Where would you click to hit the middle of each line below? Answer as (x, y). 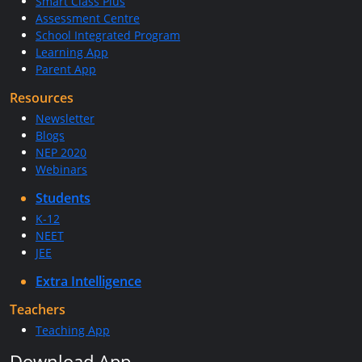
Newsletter (65, 118)
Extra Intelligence (88, 281)
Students (63, 198)
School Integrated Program (108, 35)
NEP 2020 (61, 152)
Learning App (72, 52)
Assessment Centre (88, 18)
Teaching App (73, 330)
